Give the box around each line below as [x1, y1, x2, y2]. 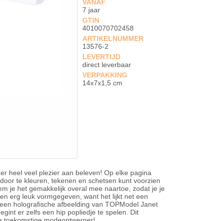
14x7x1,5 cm [82, 79, 123, 87]
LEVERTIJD [82, 53, 121, 61]
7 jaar [82, 6, 101, 14]
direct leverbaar [82, 61, 132, 69]
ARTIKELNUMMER [82, 35, 144, 42]
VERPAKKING [82, 71, 128, 79]
